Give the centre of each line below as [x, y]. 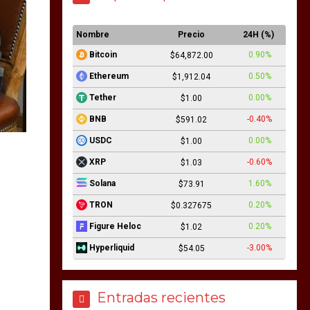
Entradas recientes [162, 297]
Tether [103, 98]
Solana [103, 184]
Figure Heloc [116, 227]
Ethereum [109, 76]
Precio [192, 34]
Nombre [93, 34]
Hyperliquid [112, 248]
